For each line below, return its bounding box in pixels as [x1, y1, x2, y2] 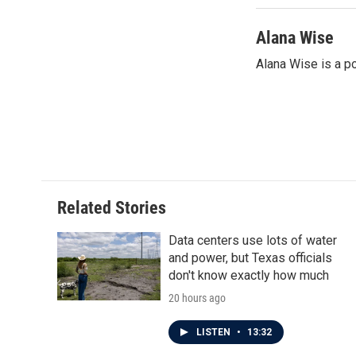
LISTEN [196, 327, 233, 338]
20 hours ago [168, 292, 226, 304]
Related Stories [57, 198, 166, 218]
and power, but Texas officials [168, 250, 332, 265]
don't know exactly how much [168, 268, 329, 283]
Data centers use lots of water [168, 233, 337, 248]
